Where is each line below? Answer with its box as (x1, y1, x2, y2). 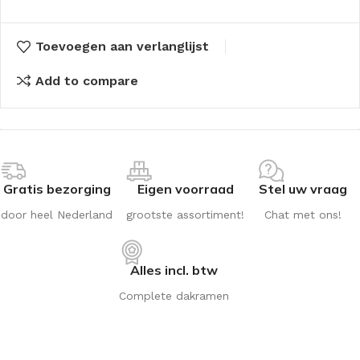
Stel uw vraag (258, 181, 347, 198)
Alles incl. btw (130, 262, 218, 279)
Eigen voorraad (137, 181, 234, 198)
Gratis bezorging (2, 181, 111, 198)
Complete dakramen (119, 289, 229, 303)
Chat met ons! (264, 208, 342, 222)
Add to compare (35, 72, 139, 88)
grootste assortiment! (126, 208, 245, 222)
